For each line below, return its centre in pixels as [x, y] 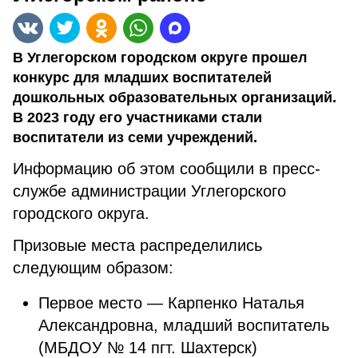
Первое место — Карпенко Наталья [171, 303]
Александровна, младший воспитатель [184, 325]
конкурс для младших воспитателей [142, 78]
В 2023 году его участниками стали [137, 117]
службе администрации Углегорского [149, 191]
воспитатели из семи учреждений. [135, 137]
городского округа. [84, 213]
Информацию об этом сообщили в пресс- [167, 169]
